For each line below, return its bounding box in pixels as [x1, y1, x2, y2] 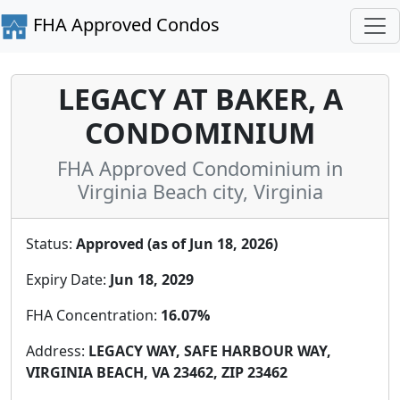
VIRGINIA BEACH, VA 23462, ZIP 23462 [26, 362, 287, 382]
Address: [26, 340, 88, 361]
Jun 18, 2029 [110, 269, 194, 289]
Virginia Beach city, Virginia [77, 178, 323, 204]
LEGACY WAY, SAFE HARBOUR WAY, [88, 340, 331, 361]
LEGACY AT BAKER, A [57, 79, 343, 118]
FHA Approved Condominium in [57, 154, 343, 181]
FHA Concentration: [26, 304, 161, 325]
